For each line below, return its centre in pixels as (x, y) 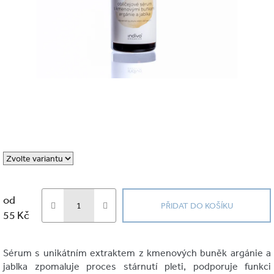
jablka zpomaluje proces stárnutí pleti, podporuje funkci (137, 266)
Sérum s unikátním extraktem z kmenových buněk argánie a (137, 252)
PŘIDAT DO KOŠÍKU (197, 205)
